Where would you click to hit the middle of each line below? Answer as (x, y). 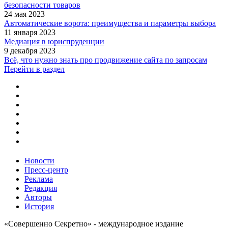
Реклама (39, 179)
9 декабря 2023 (30, 51)
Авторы (38, 197)
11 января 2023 (30, 33)
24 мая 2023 (24, 14)
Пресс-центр (46, 170)
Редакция (41, 188)
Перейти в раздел (34, 69)
